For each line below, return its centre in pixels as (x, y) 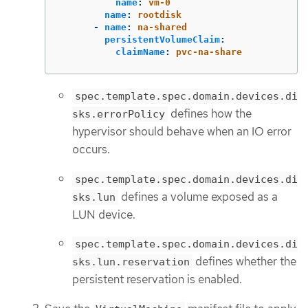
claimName (140, 52)
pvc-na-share (209, 52)
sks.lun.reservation (131, 262)
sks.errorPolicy (119, 114)
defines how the (210, 113)
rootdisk (159, 14)
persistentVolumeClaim (162, 39)
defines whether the (244, 262)
